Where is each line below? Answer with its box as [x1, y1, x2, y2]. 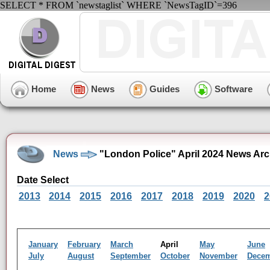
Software [212, 83, 253, 94]
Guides [147, 83, 180, 94]
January [28, 240, 58, 249]
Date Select [17, 175, 69, 185]
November [199, 251, 237, 260]
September [110, 251, 151, 260]
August [67, 251, 94, 260]
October [160, 251, 190, 260]
